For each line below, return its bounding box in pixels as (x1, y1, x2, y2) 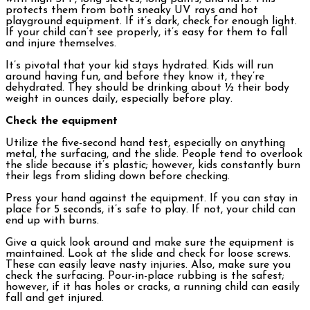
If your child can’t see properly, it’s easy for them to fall (6, 27, 287, 39)
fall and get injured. (6, 293, 104, 304)
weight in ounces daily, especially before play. (6, 93, 232, 105)
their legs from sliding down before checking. (6, 171, 230, 183)
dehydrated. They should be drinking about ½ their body (6, 82, 289, 94)
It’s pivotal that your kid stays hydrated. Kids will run (6, 60, 273, 72)
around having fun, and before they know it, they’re (6, 71, 264, 83)
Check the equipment (6, 116, 118, 127)
